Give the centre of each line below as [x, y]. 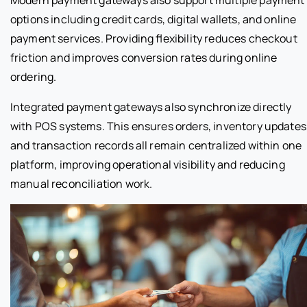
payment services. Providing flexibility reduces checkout [154, 38]
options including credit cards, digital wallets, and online [153, 19]
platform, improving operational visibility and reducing [148, 164]
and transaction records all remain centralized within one [156, 145]
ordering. [34, 76]
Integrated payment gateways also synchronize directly [151, 107]
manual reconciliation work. [82, 183]
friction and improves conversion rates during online [144, 57]
